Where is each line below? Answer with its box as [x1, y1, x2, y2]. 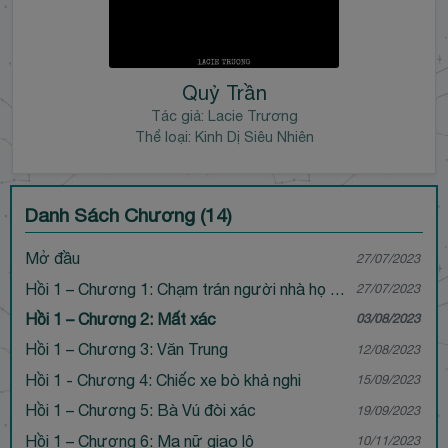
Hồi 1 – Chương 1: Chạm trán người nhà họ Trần [329, 279, 345, 298]
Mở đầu [24, 249, 80, 268]
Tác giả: [150, 107, 208, 125]
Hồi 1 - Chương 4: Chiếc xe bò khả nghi [24, 370, 301, 389]
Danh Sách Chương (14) [24, 204, 232, 227]
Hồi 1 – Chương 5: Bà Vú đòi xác [24, 401, 256, 420]
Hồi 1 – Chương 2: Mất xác [24, 309, 216, 328]
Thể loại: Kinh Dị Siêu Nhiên [134, 128, 314, 146]
